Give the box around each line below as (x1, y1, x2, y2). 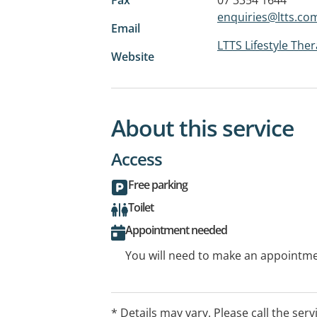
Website (111, 48, 154, 64)
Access (111, 146, 162, 171)
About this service (111, 112, 294, 143)
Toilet (128, 199, 154, 215)
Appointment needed (125, 221, 227, 238)
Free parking (128, 176, 188, 192)
